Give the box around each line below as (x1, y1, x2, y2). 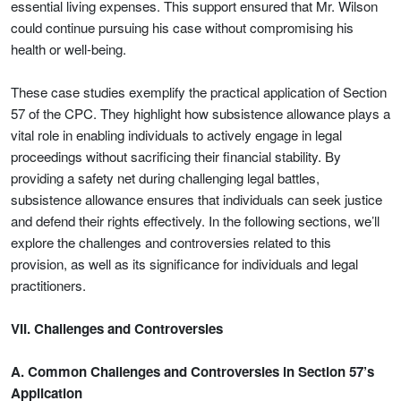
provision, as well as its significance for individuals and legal (11, 254, 358, 273)
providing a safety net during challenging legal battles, (11, 168, 320, 187)
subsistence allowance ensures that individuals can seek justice (11, 190, 382, 209)
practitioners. (11, 276, 86, 294)
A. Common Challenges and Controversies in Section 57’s (11, 362, 374, 381)
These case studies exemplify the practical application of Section (11, 82, 387, 101)
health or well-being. (11, 39, 126, 58)
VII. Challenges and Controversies (11, 319, 223, 338)
